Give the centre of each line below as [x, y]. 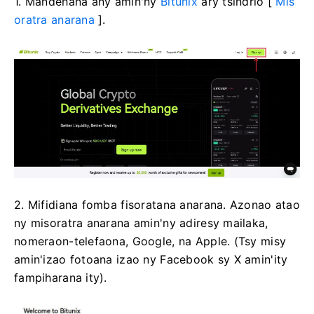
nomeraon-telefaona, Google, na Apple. [124, 241]
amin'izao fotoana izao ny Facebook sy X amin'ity [151, 259]
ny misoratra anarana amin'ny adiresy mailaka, [141, 223]
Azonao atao [265, 204]
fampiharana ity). [61, 277]
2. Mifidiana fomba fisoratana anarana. [122, 204]
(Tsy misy [260, 241]
